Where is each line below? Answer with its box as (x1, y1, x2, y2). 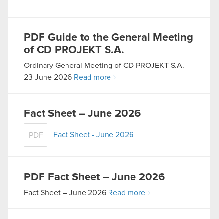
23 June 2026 (24, 73, 74, 81)
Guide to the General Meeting (48, 32, 193, 43)
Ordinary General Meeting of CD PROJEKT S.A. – (24, 62, 191, 69)
